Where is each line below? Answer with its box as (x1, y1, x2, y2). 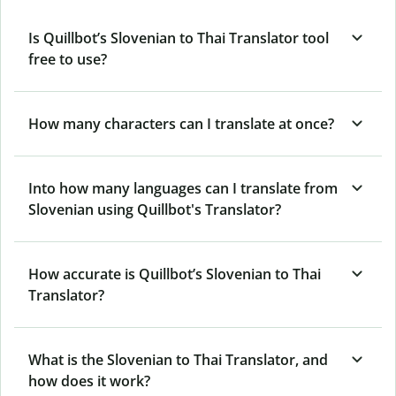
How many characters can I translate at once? (28, 113, 334, 133)
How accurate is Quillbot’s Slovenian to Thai (28, 263, 321, 284)
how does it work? (28, 370, 150, 391)
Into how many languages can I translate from (28, 178, 338, 198)
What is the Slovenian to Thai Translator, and (28, 349, 328, 369)
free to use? (28, 49, 107, 69)
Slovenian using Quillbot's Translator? (28, 199, 281, 219)
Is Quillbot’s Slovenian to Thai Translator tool (28, 27, 329, 48)
